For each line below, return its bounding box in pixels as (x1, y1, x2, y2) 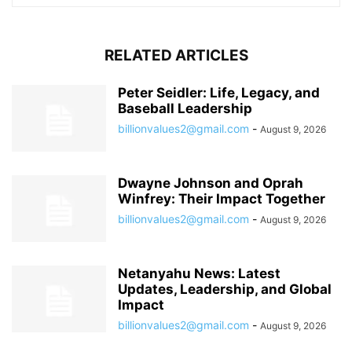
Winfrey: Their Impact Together (118, 190, 325, 207)
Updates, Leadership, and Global (118, 280, 332, 297)
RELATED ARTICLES (104, 46, 248, 64)
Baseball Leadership (118, 100, 252, 116)
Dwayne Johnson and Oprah (118, 174, 303, 191)
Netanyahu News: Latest (118, 265, 280, 281)
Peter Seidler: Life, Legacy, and (118, 84, 320, 101)
